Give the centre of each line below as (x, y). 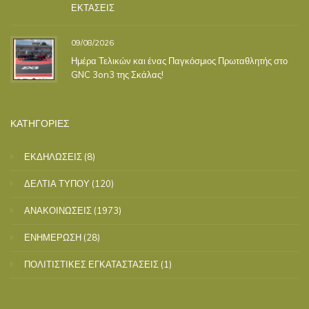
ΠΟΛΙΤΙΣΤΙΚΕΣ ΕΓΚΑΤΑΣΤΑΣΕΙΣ (91, 264)
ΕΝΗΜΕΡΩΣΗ (53, 237)
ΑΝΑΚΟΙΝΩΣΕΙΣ (58, 210)
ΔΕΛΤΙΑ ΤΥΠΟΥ (57, 183)
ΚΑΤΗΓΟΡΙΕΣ (40, 123)
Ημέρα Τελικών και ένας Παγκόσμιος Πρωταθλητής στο (179, 60)
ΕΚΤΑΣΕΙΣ (93, 8)
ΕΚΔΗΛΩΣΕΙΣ (53, 156)
